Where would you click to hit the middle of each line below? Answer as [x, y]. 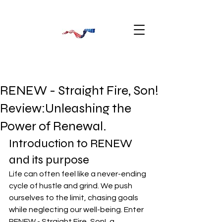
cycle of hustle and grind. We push [71, 186]
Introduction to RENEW [72, 143]
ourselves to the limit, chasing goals [74, 198]
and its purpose [49, 160]
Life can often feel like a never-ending [78, 174]
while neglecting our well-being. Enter [77, 210]
